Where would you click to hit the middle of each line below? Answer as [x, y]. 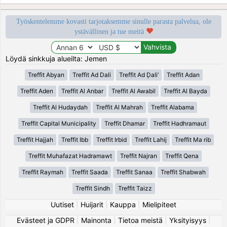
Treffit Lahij [150, 139]
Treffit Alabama [173, 107]
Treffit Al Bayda [185, 91]
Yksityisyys [187, 220]
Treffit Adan [183, 74]
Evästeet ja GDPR [45, 220]
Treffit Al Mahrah [119, 107]
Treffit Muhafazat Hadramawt [70, 156]
